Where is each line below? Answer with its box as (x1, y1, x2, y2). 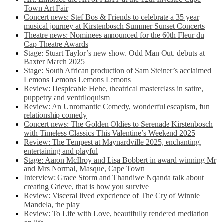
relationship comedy (24, 111, 87, 119)
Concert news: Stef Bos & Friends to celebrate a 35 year (24, 13, 199, 21)
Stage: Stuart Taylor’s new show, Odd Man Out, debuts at (24, 49, 205, 57)
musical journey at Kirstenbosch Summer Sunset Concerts (24, 22, 205, 30)
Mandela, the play (24, 200, 80, 209)
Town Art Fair (24, 4, 68, 12)
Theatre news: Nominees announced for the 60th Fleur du (24, 31, 204, 39)
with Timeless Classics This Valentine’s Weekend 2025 (24, 129, 195, 137)
